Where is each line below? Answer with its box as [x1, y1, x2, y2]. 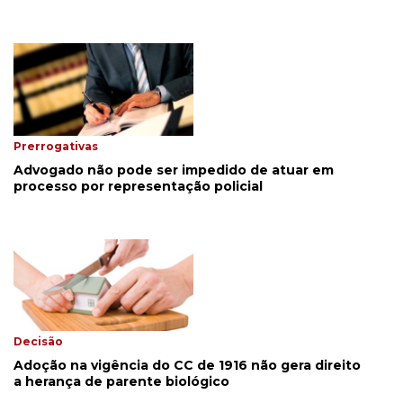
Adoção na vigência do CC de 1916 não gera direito [13, 357, 361, 374]
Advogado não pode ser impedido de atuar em [13, 161, 334, 178]
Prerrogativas [13, 139, 98, 153]
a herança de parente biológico [13, 373, 229, 390]
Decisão [13, 335, 63, 349]
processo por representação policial [13, 177, 263, 194]
